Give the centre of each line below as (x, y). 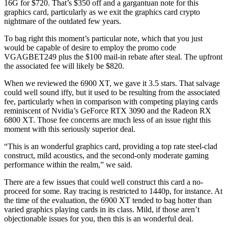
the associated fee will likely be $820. (64, 66)
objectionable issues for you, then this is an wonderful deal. (99, 219)
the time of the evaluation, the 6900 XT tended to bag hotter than (108, 200)
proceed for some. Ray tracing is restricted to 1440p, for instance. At (113, 191)
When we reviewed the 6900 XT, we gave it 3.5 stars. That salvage (112, 83)
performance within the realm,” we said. (68, 165)
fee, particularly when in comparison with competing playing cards (111, 102)
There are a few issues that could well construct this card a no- (104, 182)
